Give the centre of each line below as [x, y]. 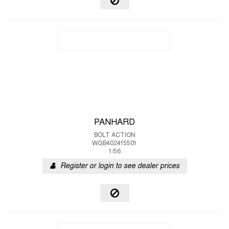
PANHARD [114, 123]
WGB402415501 [114, 144]
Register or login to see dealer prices [120, 166]
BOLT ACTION [114, 135]
